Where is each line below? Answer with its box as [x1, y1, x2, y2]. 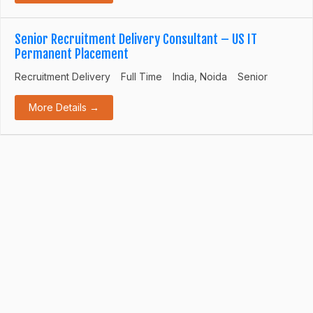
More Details [29, 101, 89, 113]
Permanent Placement [15, 45, 129, 61]
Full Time [121, 70, 162, 82]
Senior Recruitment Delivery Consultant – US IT [15, 31, 257, 47]
